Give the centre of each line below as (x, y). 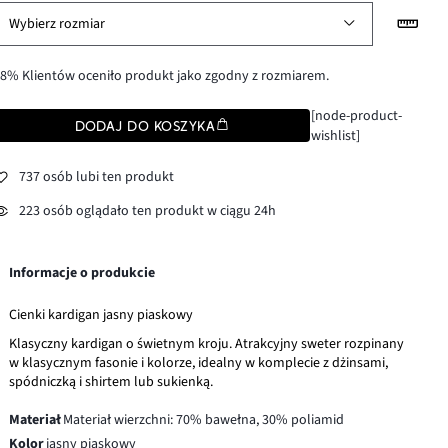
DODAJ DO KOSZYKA (145, 125)
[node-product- (356, 115)
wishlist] (335, 135)
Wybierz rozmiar (57, 23)
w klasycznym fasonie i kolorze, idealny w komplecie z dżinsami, (199, 362)
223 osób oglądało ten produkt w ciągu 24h (148, 211)
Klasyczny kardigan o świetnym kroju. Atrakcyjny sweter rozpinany (207, 343)
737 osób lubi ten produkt (97, 177)
